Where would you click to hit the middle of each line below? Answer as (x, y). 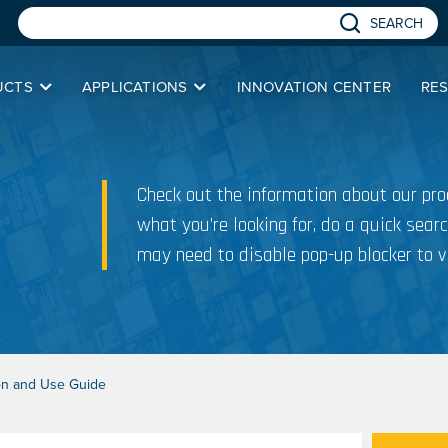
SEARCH (396, 23)
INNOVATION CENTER (313, 87)
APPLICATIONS (134, 87)
